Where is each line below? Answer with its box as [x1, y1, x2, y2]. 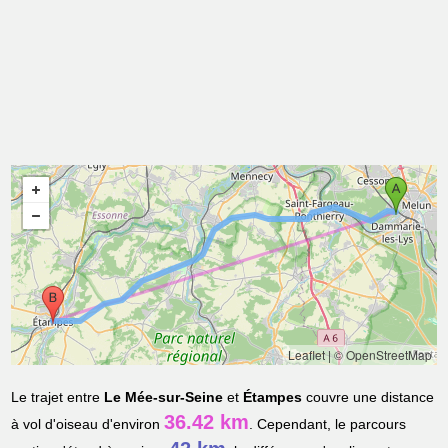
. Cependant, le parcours [249, 416, 407, 433]
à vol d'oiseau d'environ [11, 416, 165, 433]
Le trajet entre [11, 389, 105, 406]
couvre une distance [302, 389, 435, 406]
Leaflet [287, 346, 325, 364]
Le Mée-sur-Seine [104, 389, 224, 406]
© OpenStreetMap [333, 346, 432, 364]
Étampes [243, 389, 303, 406]
